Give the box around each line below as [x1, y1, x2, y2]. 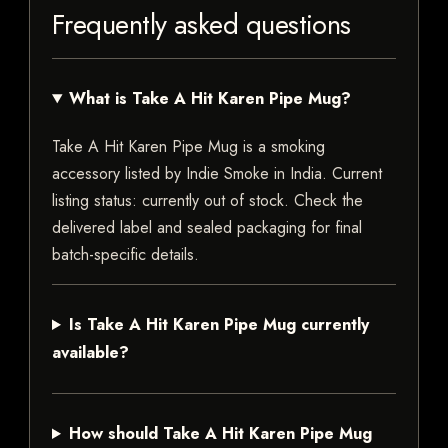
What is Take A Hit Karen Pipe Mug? [68, 87, 351, 111]
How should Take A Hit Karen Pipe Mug [68, 422, 372, 446]
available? [52, 341, 129, 365]
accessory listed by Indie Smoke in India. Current [52, 162, 382, 186]
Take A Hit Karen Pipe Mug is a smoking [52, 135, 325, 159]
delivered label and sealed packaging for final [52, 216, 362, 240]
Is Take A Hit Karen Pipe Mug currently [68, 313, 369, 337]
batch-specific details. [52, 243, 199, 267]
